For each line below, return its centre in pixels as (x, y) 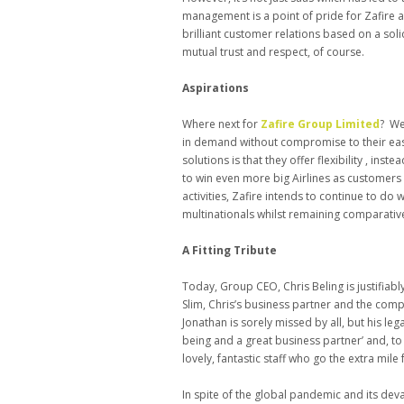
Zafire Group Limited (320, 124)
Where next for (221, 124)
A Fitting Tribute (230, 251)
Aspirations (216, 88)
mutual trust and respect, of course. (273, 52)
